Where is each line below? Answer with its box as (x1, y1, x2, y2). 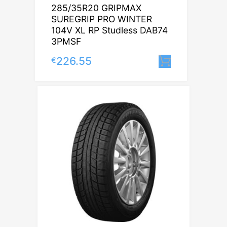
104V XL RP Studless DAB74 (51, 24, 168, 35)
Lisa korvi (195, 56, 225, 65)
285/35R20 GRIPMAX (51, 2, 141, 13)
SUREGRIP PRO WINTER (51, 13, 152, 24)
